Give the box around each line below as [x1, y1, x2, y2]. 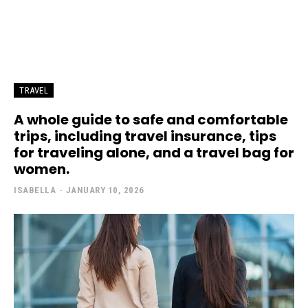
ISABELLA [14, 185, 56, 196]
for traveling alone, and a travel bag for [14, 143, 294, 163]
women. [14, 159, 69, 179]
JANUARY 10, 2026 [65, 185, 144, 196]
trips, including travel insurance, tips [14, 126, 276, 146]
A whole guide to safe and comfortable [14, 110, 288, 130]
